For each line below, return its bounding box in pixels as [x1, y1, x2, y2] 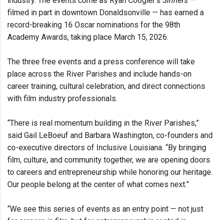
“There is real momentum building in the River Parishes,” [7, 118, 199, 128]
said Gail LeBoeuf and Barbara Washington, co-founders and [7, 131, 213, 140]
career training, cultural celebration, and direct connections [7, 82, 205, 91]
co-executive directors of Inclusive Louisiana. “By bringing [7, 143, 206, 153]
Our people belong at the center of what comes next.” [7, 180, 189, 190]
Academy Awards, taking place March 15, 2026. [7, 32, 168, 42]
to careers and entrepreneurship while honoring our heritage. [7, 167, 213, 177]
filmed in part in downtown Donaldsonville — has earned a [7, 8, 204, 18]
